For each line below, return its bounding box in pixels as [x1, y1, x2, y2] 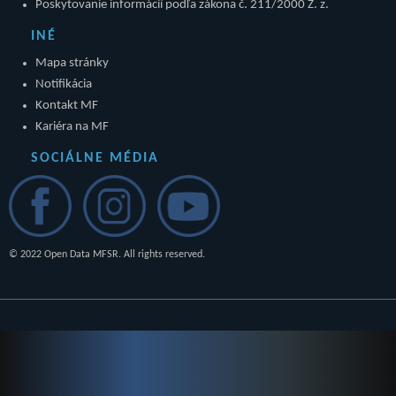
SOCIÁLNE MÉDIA [31, 150, 159, 165]
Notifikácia [35, 77, 92, 91]
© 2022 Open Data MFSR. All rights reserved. [9, 248, 205, 260]
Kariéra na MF [35, 119, 109, 133]
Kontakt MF [35, 98, 98, 112]
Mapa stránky [35, 56, 109, 70]
